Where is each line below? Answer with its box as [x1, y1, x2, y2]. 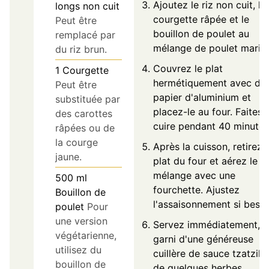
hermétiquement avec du [153, 77, 266, 89]
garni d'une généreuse [153, 233, 253, 246]
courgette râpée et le [153, 13, 249, 26]
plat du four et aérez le [153, 155, 258, 168]
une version [55, 215, 107, 228]
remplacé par [55, 29, 115, 41]
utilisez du [55, 244, 101, 256]
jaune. [55, 151, 82, 163]
